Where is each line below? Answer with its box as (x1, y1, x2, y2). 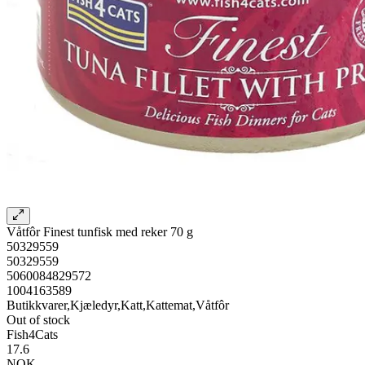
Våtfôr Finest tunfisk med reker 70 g (7, 225, 193, 240)
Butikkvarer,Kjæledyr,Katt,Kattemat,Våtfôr (7, 298, 229, 313)
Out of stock (7, 313, 70, 328)
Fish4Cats (7, 328, 58, 342)
